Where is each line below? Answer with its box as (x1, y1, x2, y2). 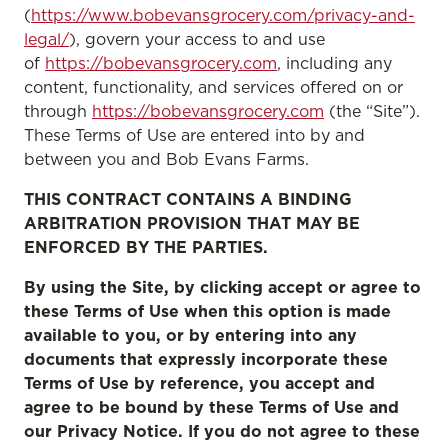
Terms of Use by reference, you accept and (24, 373, 375, 393)
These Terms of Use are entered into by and (24, 125, 365, 145)
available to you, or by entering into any (24, 325, 357, 345)
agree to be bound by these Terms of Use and (24, 397, 399, 417)
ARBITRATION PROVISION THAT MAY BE (24, 213, 360, 233)
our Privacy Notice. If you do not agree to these (24, 421, 420, 441)
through (24, 101, 92, 121)
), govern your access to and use (69, 29, 325, 49)
